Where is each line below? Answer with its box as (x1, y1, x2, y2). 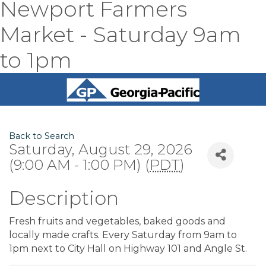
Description (9, 186, 119, 210)
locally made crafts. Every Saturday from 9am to (9, 229, 237, 240)
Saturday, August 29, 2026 (9, 140, 192, 158)
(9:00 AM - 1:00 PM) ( (9, 156, 150, 173)
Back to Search (9, 130, 74, 141)
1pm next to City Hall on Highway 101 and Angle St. (9, 242, 247, 254)
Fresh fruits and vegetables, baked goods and (9, 215, 226, 227)
